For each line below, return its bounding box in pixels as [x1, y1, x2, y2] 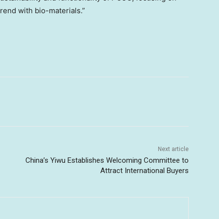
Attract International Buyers [100, 166, 189, 175]
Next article [157, 146, 189, 153]
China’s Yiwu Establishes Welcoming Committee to [25, 156, 189, 165]
